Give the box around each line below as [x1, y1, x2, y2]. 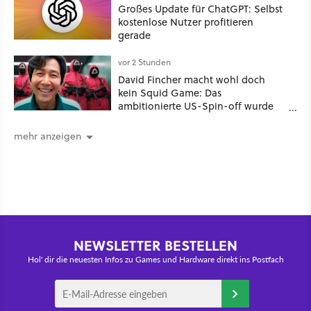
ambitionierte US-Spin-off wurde [118, 98, 274, 113]
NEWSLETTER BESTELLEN [74, 235, 237, 255]
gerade [118, 27, 151, 42]
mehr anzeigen [14, 129, 81, 144]
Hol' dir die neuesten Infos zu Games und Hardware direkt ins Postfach [27, 253, 284, 266]
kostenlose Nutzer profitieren [118, 14, 253, 29]
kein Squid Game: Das [118, 85, 221, 100]
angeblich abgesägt [118, 111, 210, 126]
